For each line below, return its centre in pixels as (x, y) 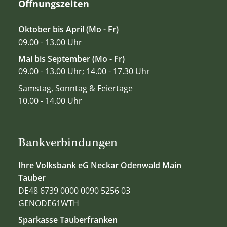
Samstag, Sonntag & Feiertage (75, 88)
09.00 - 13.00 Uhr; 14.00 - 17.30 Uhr (84, 71)
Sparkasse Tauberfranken (68, 220)
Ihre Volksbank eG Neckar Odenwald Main (100, 165)
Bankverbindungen (68, 144)
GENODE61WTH (48, 203)
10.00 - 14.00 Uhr (50, 101)
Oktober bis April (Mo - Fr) (68, 29)
